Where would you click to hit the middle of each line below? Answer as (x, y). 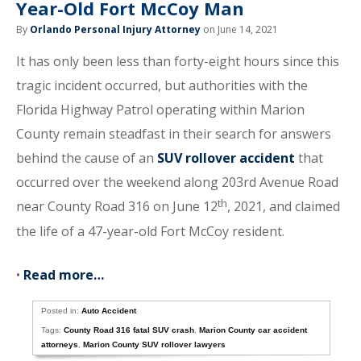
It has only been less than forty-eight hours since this (178, 61)
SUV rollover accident (226, 158)
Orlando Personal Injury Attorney (115, 29)
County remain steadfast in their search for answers (174, 134)
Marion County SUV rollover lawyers (155, 344)
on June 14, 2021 (239, 29)
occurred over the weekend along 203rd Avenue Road (177, 182)
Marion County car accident (253, 330)
